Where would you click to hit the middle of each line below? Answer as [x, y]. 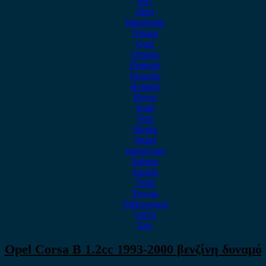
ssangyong [145, 151]
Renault [145, 86]
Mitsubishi [145, 22]
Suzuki [145, 172]
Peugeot [145, 65]
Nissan [145, 33]
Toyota [145, 193]
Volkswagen [145, 204]
